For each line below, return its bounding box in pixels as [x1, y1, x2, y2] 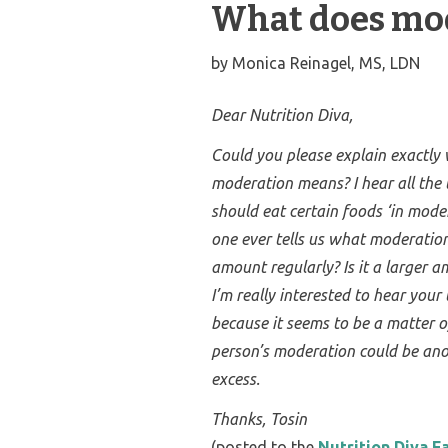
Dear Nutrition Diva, [211, 105, 354, 124]
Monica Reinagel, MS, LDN [232, 53, 421, 72]
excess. [211, 369, 261, 388]
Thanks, [211, 409, 271, 428]
